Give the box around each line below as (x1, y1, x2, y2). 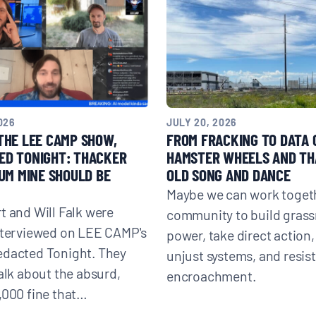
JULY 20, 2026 (166, 115, 238, 128)
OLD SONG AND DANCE (166, 163, 291, 186)
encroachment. (166, 266, 256, 284)
